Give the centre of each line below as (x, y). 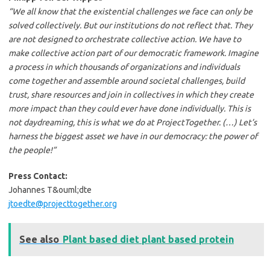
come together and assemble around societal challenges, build (127, 81)
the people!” (32, 150)
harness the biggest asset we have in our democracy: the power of (133, 137)
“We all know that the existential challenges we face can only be (130, 12)
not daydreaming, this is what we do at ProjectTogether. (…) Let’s (133, 123)
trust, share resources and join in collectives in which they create (131, 95)
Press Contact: (38, 176)
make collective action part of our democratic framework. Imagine (133, 53)
